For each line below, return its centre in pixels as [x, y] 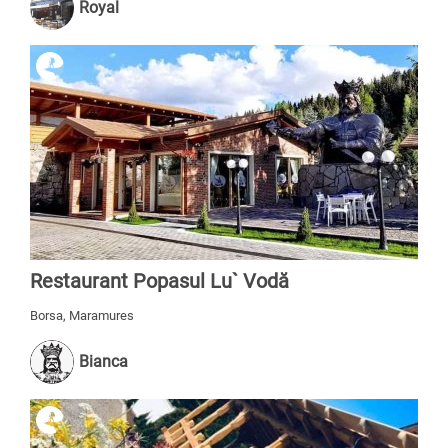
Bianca [103, 361]
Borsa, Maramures [82, 315]
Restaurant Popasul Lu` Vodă [159, 281]
